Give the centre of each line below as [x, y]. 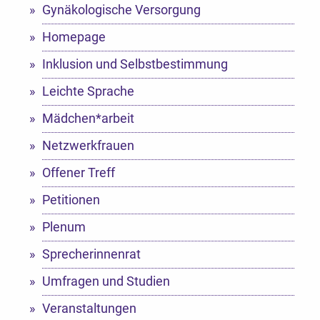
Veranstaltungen [89, 309]
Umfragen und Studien [106, 281]
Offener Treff [78, 173]
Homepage [74, 37]
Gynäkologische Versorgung [121, 10]
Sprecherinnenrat [91, 254]
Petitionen [71, 200]
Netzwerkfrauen [88, 146]
